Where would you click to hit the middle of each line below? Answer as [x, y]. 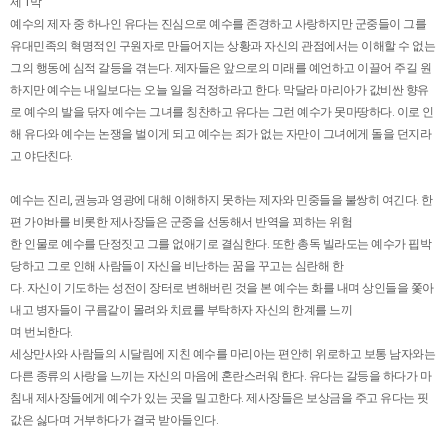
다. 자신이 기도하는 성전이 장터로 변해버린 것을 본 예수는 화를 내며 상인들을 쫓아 [222, 288]
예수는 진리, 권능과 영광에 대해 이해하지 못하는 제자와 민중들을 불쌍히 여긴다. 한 [221, 200]
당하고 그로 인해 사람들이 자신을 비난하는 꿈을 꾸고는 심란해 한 [176, 266]
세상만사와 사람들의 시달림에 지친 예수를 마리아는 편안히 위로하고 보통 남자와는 [222, 354]
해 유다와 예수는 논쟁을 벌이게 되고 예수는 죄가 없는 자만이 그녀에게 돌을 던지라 [220, 134]
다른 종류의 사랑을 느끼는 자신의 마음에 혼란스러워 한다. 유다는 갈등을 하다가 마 [220, 376]
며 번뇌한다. [41, 332]
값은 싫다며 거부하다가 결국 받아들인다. [114, 420]
